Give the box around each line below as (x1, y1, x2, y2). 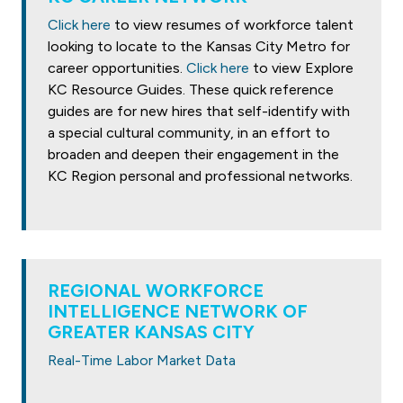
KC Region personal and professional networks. (48, 167, 353, 184)
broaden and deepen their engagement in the (48, 146, 339, 163)
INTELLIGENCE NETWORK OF (48, 300, 308, 322)
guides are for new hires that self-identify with (48, 103, 350, 120)
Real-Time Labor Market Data (48, 352, 236, 369)
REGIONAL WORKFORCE (48, 280, 264, 301)
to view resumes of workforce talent (111, 16, 354, 33)
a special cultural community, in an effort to (48, 124, 330, 141)
